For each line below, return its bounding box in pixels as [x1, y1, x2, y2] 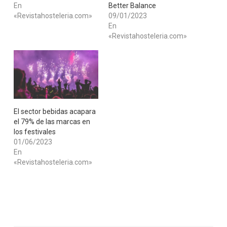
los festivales [13, 127, 56, 136]
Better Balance [108, 2, 156, 10]
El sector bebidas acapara [13, 107, 96, 116]
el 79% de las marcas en [13, 117, 90, 126]
